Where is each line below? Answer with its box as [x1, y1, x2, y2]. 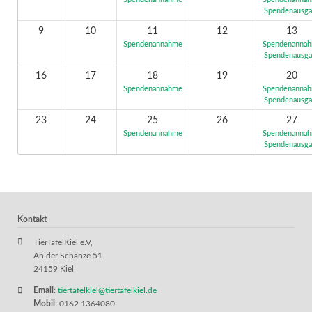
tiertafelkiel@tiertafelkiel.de [57, 286, 157, 295]
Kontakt [17, 214, 47, 224]
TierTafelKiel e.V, [33, 237, 93, 247]
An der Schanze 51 [33, 251, 102, 260]
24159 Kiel [33, 264, 74, 273]
